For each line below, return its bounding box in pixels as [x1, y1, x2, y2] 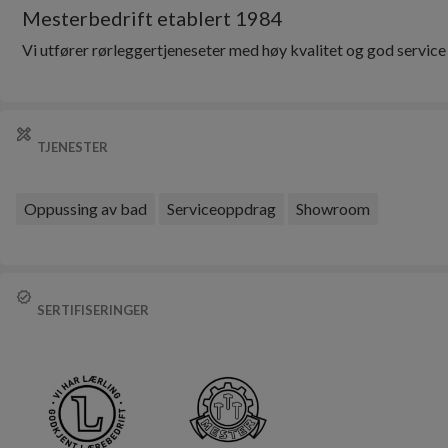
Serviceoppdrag [167, 199, 276, 218]
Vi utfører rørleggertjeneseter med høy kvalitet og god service [22, 40, 446, 59]
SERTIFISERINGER [37, 302, 149, 318]
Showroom [296, 199, 370, 218]
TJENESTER [37, 139, 108, 155]
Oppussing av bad [24, 199, 147, 218]
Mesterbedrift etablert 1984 [22, 6, 283, 30]
